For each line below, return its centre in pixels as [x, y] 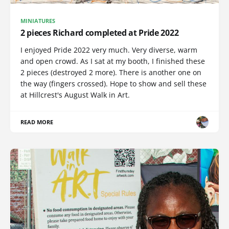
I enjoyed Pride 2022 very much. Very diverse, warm [109, 50]
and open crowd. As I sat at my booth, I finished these [113, 61]
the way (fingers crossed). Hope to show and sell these [113, 84]
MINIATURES [38, 21]
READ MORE [37, 122]
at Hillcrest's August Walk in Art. [75, 95]
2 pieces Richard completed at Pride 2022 [100, 33]
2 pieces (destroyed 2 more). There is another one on [111, 73]
